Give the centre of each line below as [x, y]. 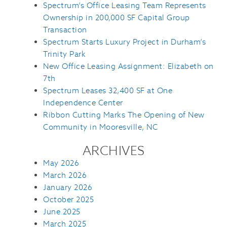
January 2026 [68, 187]
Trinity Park [64, 54]
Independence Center [83, 102]
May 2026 [61, 163]
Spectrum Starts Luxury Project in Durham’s [124, 42]
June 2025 [62, 212]
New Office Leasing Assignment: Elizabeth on [128, 66]
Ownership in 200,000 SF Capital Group [117, 17]
